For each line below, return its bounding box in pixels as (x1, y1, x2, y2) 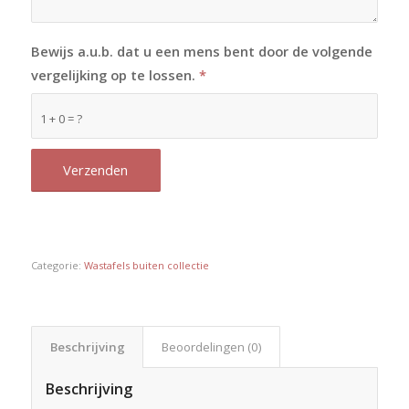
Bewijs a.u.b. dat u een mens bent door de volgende (30, 42, 372, 61)
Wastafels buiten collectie (83, 257, 209, 272)
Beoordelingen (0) (161, 338, 262, 355)
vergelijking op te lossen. (30, 66, 199, 85)
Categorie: (30, 257, 84, 272)
